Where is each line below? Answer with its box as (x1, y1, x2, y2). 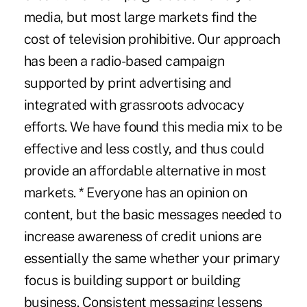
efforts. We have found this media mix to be (23, 118, 282, 135)
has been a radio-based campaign (23, 52, 225, 69)
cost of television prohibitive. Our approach (23, 30, 280, 47)
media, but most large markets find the (23, 8, 257, 25)
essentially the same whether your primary (23, 249, 280, 267)
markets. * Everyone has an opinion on (23, 184, 247, 201)
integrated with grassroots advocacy (23, 96, 245, 113)
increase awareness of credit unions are (23, 228, 262, 245)
